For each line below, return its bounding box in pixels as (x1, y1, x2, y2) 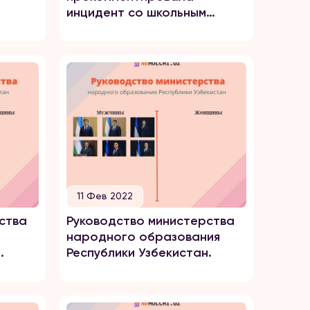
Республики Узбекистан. (66, 245, 212, 260)
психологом (66, 21, 138, 36)
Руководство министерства (66, 213, 235, 228)
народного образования (66, 229, 220, 244)
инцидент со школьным (66, 5, 206, 20)
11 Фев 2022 (77, 190, 133, 201)
